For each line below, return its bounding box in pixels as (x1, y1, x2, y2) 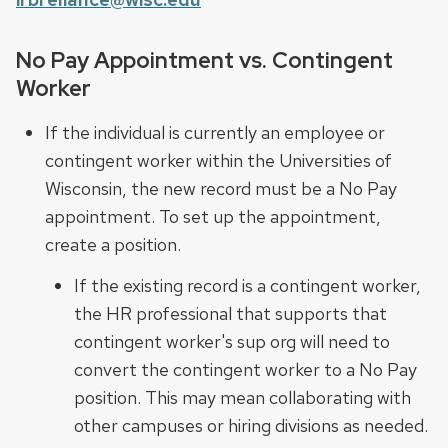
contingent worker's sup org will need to (73, 329, 390, 353)
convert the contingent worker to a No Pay (73, 357, 417, 381)
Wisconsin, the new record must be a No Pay (44, 176, 397, 200)
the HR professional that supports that (73, 301, 387, 325)
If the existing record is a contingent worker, (73, 273, 421, 297)
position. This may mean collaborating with (73, 385, 411, 409)
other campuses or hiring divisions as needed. (73, 413, 428, 437)
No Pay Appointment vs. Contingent (16, 45, 393, 75)
